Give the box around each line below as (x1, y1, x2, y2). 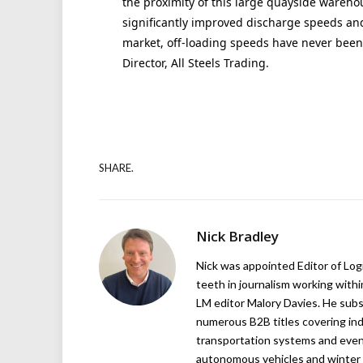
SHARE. (99, 161, 134, 175)
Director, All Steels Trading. (122, 55, 269, 71)
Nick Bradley (196, 226, 279, 246)
